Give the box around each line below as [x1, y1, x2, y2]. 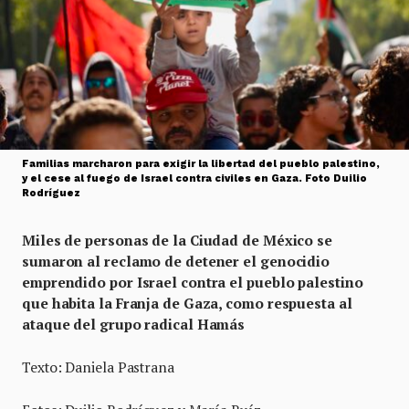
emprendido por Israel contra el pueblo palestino [22, 273, 363, 292]
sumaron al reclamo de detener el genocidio [22, 252, 330, 271]
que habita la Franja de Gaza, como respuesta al [22, 294, 352, 313]
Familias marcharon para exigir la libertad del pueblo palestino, [22, 158, 380, 171]
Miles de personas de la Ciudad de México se [22, 231, 332, 250]
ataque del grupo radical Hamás [22, 315, 246, 334]
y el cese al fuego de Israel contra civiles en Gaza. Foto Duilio [22, 173, 367, 185]
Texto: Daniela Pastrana [22, 358, 174, 377]
